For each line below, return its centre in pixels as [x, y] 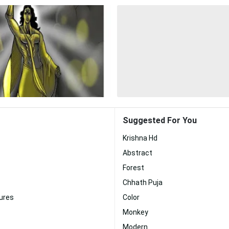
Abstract [138, 153]
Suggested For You [160, 120]
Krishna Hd [140, 138]
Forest [133, 168]
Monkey [135, 212]
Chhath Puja [143, 182]
